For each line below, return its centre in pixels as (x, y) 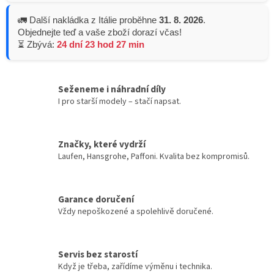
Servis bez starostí (98, 254)
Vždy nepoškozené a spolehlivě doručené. (136, 211)
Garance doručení (96, 199)
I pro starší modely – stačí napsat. (120, 101)
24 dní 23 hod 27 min (101, 45)
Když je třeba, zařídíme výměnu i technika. (135, 266)
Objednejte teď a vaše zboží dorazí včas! (100, 32)
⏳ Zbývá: (37, 45)
